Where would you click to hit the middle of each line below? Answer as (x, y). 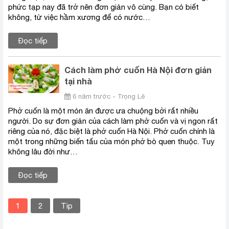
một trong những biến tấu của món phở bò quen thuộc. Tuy (111, 142)
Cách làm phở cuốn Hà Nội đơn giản (138, 70)
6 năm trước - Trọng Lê (109, 97)
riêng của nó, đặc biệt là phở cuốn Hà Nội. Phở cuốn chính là (111, 131)
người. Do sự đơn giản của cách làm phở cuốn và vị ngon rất (113, 121)
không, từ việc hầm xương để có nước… (79, 17)
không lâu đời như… (43, 152)
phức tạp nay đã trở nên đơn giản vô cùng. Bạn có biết (104, 7)
